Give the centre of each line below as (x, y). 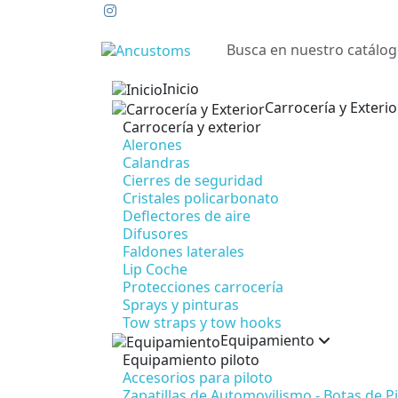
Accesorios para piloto (198, 377)
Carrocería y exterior (192, 127)
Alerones (152, 145)
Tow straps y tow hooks (202, 323)
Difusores (155, 234)
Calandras (156, 163)
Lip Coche (155, 270)
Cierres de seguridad (193, 181)
